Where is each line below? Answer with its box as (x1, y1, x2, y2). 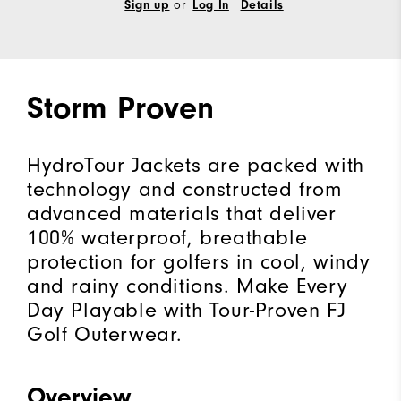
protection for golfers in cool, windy (27, 249, 371, 274)
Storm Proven (27, 89, 214, 126)
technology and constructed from (27, 176, 343, 201)
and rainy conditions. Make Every (27, 273, 348, 298)
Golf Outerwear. (27, 321, 183, 346)
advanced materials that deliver (27, 200, 337, 226)
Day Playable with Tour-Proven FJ (27, 297, 346, 322)
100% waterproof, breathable (27, 225, 308, 250)
